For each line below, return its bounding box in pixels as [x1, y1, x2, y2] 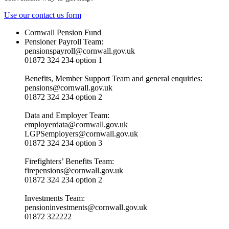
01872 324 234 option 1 [25, 56, 102, 65]
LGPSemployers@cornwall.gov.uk [25, 129, 138, 139]
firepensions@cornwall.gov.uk [25, 166, 123, 175]
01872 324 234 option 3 [25, 139, 102, 148]
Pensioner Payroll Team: [25, 37, 103, 47]
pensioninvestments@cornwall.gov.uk [25, 203, 147, 212]
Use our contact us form [4, 11, 81, 20]
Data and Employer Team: [25, 111, 109, 120]
